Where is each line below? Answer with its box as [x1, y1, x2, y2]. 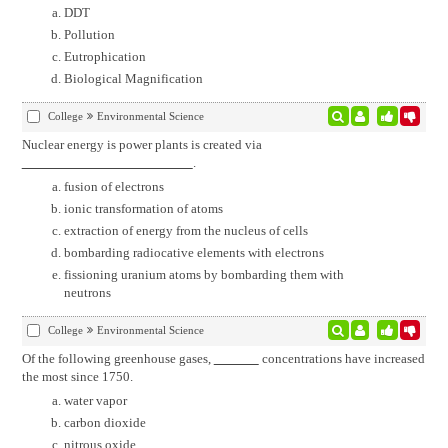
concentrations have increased [258, 351, 425, 366]
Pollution [63, 27, 115, 42]
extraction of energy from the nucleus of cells [63, 223, 308, 238]
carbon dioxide [63, 415, 146, 430]
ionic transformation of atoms [63, 201, 223, 216]
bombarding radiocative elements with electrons [63, 245, 324, 260]
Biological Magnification [63, 71, 203, 86]
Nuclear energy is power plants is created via [21, 137, 262, 152]
